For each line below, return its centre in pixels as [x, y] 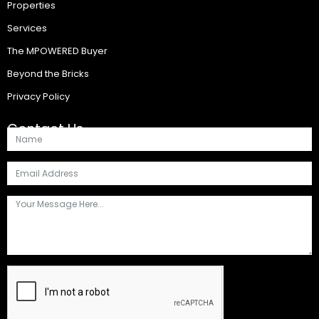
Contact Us [45, 129]
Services [27, 28]
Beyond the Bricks [48, 73]
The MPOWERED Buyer [57, 51]
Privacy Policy [38, 96]
